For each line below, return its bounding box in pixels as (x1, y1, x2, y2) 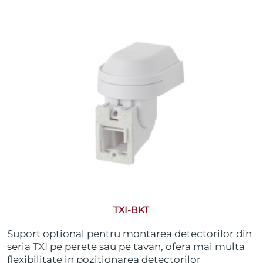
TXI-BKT (113, 204, 150, 215)
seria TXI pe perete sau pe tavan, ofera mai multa (7, 240, 245, 252)
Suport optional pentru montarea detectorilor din (7, 227, 252, 240)
